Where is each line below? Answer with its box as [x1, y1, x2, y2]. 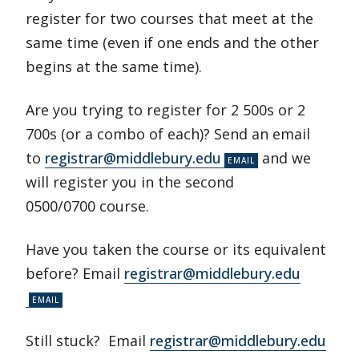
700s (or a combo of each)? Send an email [26, 124, 310, 143]
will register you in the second [26, 172, 234, 192]
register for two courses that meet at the [26, 9, 313, 28]
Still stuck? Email [26, 331, 150, 350]
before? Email [26, 264, 124, 283]
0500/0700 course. [26, 196, 149, 216]
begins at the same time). [26, 57, 202, 76]
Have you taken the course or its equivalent [26, 240, 326, 259]
